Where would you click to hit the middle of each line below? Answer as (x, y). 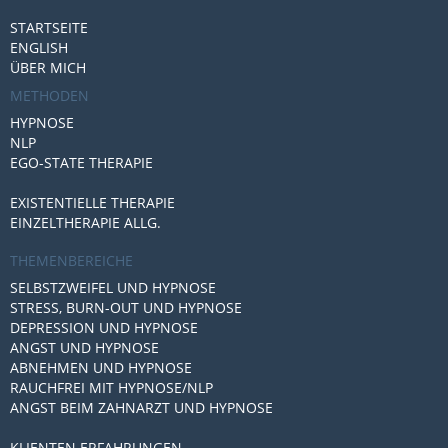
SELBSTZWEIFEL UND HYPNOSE (113, 287)
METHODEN (49, 95)
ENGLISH (39, 47)
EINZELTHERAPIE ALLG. (85, 222)
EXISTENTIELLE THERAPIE (92, 202)
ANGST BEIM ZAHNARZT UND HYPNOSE (141, 407)
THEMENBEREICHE (71, 260)
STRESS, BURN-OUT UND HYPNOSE (126, 307)
